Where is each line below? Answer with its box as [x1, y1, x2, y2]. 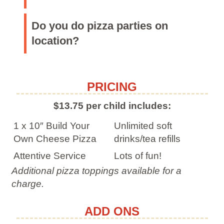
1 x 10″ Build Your [13, 120, 89, 131]
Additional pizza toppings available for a [11, 165, 181, 176]
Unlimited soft [114, 120, 172, 131]
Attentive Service [13, 150, 86, 161]
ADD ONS [84, 204, 139, 218]
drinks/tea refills [114, 133, 181, 144]
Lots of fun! [114, 150, 162, 161]
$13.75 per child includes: [53, 100, 171, 111]
